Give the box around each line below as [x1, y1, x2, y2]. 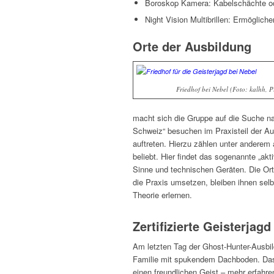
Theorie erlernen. [133, 189, 192, 201]
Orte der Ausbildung [133, 37, 251, 56]
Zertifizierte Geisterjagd [133, 217, 271, 235]
